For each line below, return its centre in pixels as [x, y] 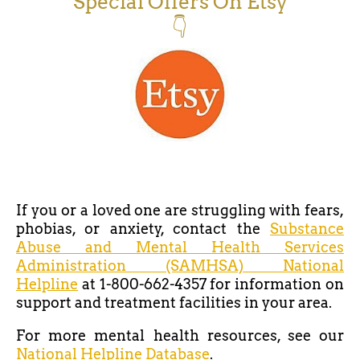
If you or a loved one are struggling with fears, [180, 211]
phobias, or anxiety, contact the [143, 229]
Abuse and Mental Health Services [180, 247]
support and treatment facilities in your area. [174, 303]
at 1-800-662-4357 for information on [211, 284]
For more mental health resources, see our [180, 336]
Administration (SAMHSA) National [180, 266]
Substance [307, 229]
